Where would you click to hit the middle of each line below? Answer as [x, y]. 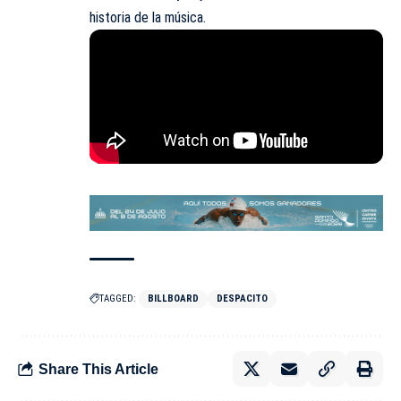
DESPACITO [242, 299]
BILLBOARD [173, 299]
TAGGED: [118, 299]
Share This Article [98, 369]
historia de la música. [148, 18]
